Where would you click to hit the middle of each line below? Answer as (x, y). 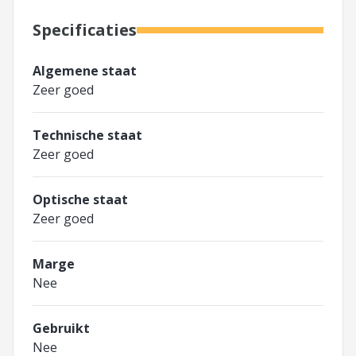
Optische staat (80, 200)
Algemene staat (85, 71)
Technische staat (87, 135)
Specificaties (85, 30)
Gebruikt (61, 329)
